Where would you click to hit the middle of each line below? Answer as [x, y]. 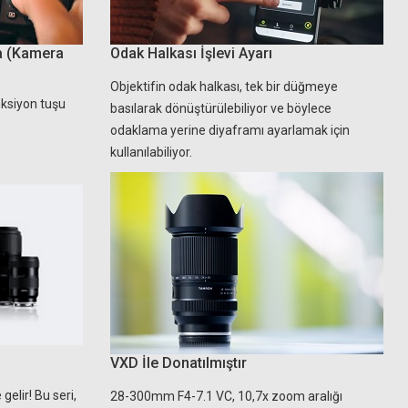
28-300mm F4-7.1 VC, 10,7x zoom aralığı [226, 396]
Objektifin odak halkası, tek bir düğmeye [224, 87]
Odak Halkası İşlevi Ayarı [191, 53]
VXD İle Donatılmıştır [178, 363]
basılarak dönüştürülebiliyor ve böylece [221, 108]
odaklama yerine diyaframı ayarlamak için [230, 130]
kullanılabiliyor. [151, 152]
